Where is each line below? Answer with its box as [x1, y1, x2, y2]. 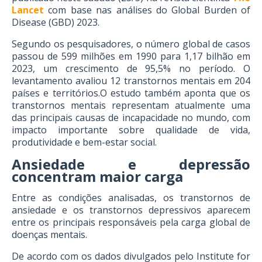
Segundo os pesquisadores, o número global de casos [12, 37, 250, 50]
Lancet [12, 4, 44, 16]
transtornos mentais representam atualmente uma [12, 99, 250, 112]
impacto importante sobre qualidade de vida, [12, 123, 250, 136]
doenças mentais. [12, 228, 87, 241]
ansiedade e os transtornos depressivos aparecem [12, 204, 250, 216]
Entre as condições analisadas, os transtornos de [12, 191, 250, 204]
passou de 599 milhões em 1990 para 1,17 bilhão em [12, 50, 250, 63]
